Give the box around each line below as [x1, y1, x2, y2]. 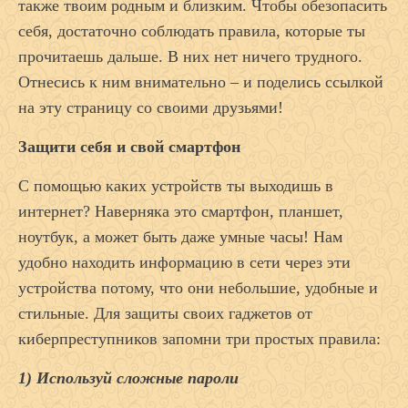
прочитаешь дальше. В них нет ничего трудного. [18, 47, 362, 66]
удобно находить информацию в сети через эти [18, 253, 351, 272]
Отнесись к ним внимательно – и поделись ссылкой [18, 73, 383, 92]
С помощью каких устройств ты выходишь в [18, 177, 333, 196]
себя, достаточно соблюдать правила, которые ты [18, 22, 365, 41]
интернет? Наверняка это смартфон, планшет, [18, 202, 343, 221]
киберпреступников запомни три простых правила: [18, 330, 381, 349]
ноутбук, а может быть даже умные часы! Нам [18, 228, 342, 247]
